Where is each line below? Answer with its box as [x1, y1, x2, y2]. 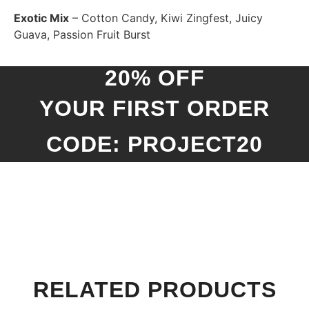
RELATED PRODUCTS [32, 277, 277, 303]
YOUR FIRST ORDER [39, 96, 270, 121]
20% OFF [104, 66, 205, 91]
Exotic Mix [14, 10, 69, 25]
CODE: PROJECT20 [46, 132, 263, 157]
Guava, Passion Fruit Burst [14, 27, 150, 41]
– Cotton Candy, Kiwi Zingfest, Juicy [69, 10, 263, 25]
